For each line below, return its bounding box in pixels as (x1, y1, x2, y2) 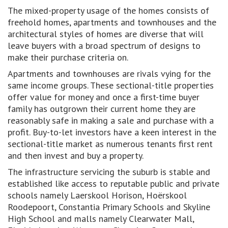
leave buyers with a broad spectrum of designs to (8, 40, 201, 51)
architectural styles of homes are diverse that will (8, 28, 204, 40)
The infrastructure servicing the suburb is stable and (8, 166, 210, 178)
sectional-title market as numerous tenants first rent (8, 138, 213, 150)
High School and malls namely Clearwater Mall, (8, 213, 194, 224)
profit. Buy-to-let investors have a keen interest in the (8, 126, 216, 138)
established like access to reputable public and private (8, 178, 219, 189)
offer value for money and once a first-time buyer (8, 91, 199, 103)
